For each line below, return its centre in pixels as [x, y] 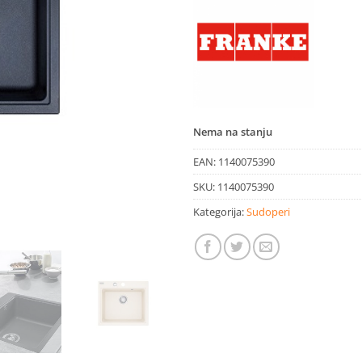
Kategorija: [220, 211]
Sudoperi [268, 211]
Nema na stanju [233, 131]
